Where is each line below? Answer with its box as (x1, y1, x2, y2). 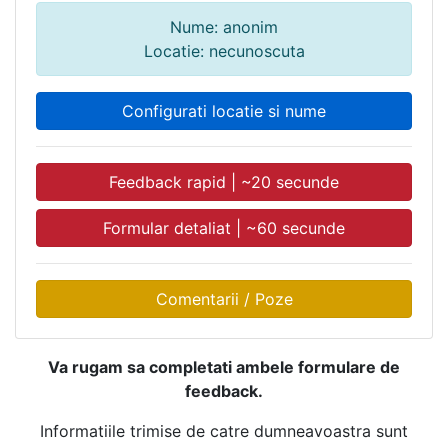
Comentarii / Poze (155, 288, 293, 309)
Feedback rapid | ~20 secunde (109, 171, 339, 192)
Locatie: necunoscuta (143, 40, 305, 61)
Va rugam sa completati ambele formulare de (48, 356, 400, 377)
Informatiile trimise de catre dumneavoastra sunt (40, 420, 408, 441)
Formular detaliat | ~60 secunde (103, 217, 345, 238)
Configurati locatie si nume (122, 100, 326, 121)
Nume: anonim (170, 16, 278, 37)
